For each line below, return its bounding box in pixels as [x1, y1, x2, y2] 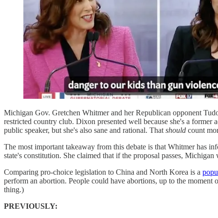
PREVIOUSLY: [4, 202, 57, 211]
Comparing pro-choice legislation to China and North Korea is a [4, 168, 202, 177]
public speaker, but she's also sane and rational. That [4, 126, 165, 135]
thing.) [4, 185, 24, 194]
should [165, 126, 186, 135]
